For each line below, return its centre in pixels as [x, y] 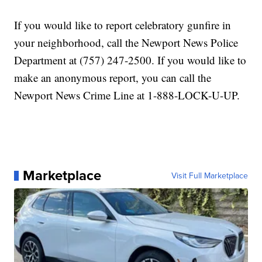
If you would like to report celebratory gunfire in [123, 25]
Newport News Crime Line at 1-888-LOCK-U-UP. [127, 95]
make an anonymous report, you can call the [113, 78]
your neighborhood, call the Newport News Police [126, 43]
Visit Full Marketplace [209, 176]
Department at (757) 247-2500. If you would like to [130, 60]
